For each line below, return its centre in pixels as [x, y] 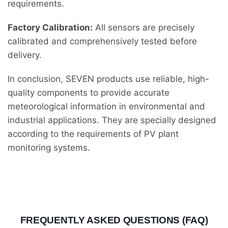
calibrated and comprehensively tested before [102, 41]
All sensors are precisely [144, 27]
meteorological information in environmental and [106, 106]
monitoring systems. [49, 147]
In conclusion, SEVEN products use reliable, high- [108, 79]
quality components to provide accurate [89, 92]
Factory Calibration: [50, 27]
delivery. [25, 55]
